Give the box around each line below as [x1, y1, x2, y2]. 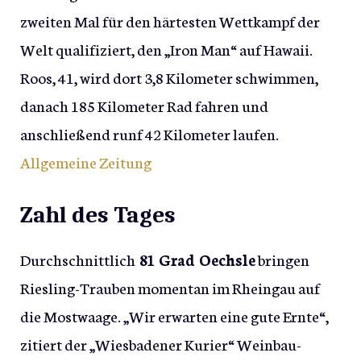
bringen [255, 247, 309, 270]
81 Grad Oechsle [135, 247, 255, 270]
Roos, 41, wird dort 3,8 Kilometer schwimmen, [20, 66, 318, 89]
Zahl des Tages [20, 201, 176, 228]
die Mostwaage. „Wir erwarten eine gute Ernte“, [20, 304, 329, 326]
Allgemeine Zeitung [20, 151, 151, 173]
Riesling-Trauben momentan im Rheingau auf [20, 276, 320, 298]
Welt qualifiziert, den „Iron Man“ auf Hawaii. [20, 38, 313, 60]
